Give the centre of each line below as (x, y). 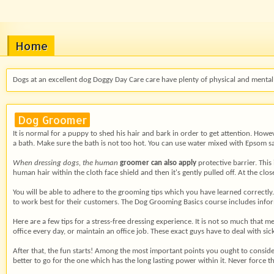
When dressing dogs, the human (65, 163)
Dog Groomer (52, 120)
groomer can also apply (158, 163)
